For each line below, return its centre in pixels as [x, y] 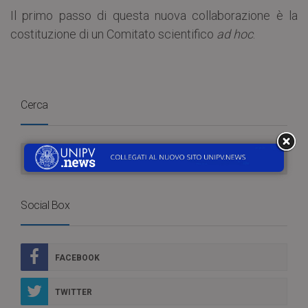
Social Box [45, 206]
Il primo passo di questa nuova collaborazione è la [154, 16]
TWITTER [74, 293]
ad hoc [235, 34]
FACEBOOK [77, 258]
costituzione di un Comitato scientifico [113, 34]
